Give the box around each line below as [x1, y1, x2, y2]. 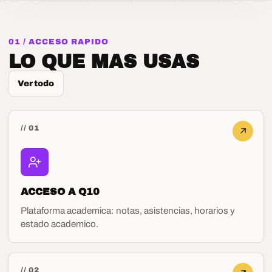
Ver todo [18, 78, 55, 88]
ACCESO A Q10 [21, 186, 100, 197]
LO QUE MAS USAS [8, 51, 199, 72]
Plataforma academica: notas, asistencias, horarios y [21, 205, 236, 216]
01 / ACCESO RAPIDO [8, 37, 109, 47]
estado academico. [21, 219, 99, 229]
